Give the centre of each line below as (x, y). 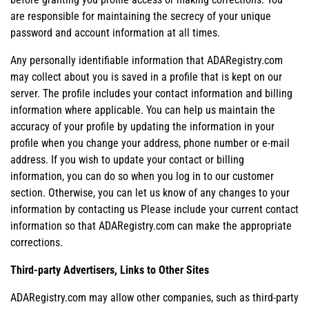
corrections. (37, 242)
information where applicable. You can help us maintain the (143, 110)
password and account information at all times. (115, 32)
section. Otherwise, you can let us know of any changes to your (150, 192)
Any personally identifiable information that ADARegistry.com (147, 60)
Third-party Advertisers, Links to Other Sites (110, 270)
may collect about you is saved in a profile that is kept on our (146, 77)
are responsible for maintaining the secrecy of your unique (141, 16)
